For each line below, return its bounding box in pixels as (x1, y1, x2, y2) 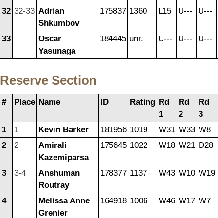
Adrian (38, 6, 64, 16)
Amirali (38, 141, 67, 150)
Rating (130, 97, 155, 107)
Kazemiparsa (38, 153, 89, 163)
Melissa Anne (38, 196, 90, 206)
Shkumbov (38, 18, 79, 28)
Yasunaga (38, 46, 75, 55)
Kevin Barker (38, 125, 89, 135)
